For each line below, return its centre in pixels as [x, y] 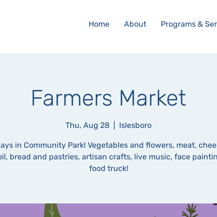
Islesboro [135, 125]
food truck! [108, 169]
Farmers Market [108, 98]
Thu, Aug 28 [87, 125]
